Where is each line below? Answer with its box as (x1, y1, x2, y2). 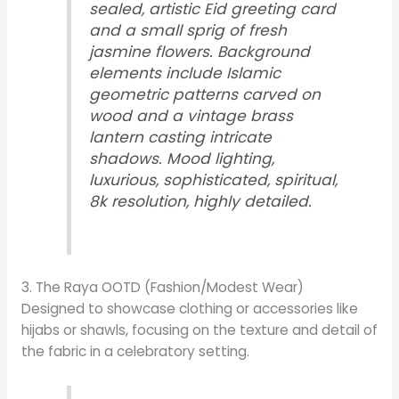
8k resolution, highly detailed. (89, 190, 313, 212)
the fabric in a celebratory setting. (20, 342, 249, 362)
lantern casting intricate (89, 126, 273, 148)
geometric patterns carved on (89, 83, 322, 105)
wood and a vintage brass (89, 104, 294, 126)
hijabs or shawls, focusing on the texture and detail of (20, 321, 378, 340)
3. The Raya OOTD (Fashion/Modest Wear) (20, 278, 304, 297)
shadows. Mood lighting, (89, 147, 275, 169)
